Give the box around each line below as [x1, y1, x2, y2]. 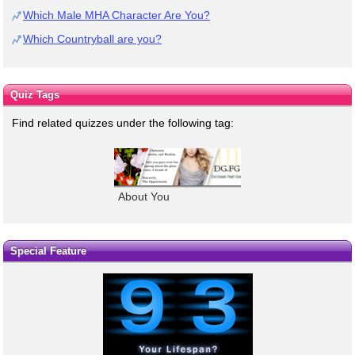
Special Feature [10, 245, 86, 258]
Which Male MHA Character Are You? [23, 8, 210, 21]
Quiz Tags [10, 88, 59, 101]
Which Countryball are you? [23, 32, 162, 45]
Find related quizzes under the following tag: [12, 116, 234, 129]
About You [118, 189, 170, 203]
